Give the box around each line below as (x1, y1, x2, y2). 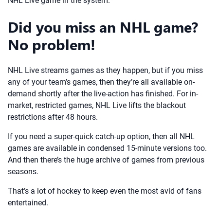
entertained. (8, 198, 48, 207)
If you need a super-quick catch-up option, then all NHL (8, 132, 195, 141)
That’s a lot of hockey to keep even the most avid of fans (8, 186, 201, 196)
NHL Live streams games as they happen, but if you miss (8, 66, 203, 75)
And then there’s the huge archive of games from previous (8, 155, 204, 164)
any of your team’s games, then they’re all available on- (8, 77, 195, 87)
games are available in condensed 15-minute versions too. (8, 144, 207, 153)
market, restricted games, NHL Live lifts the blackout (8, 101, 186, 110)
